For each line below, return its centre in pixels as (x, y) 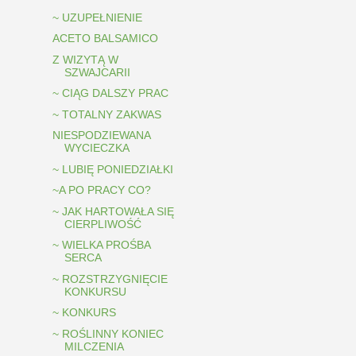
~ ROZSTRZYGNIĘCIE (110, 279)
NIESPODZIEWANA (101, 135)
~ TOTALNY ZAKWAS (106, 114)
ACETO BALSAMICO (105, 39)
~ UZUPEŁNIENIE (97, 17)
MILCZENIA (94, 346)
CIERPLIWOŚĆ (103, 224)
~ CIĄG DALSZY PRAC (110, 93)
